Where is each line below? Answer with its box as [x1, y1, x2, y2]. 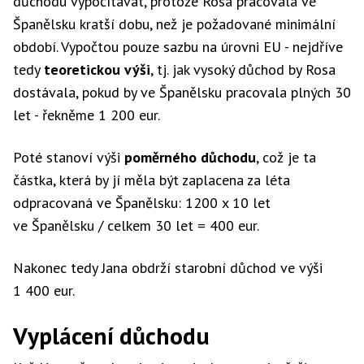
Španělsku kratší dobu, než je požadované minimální [13, 15, 336, 33]
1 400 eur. [13, 281, 75, 300]
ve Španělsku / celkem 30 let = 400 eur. [13, 216, 259, 235]
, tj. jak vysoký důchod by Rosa [150, 60, 336, 79]
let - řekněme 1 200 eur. [13, 106, 160, 124]
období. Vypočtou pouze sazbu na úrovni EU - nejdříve [13, 37, 343, 56]
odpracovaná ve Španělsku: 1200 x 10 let [13, 193, 271, 212]
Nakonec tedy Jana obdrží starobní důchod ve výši [13, 258, 323, 277]
